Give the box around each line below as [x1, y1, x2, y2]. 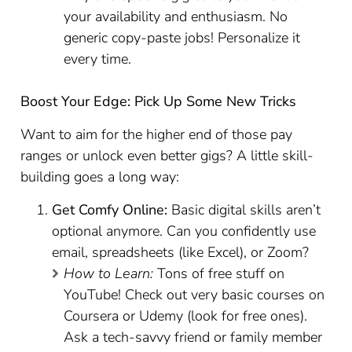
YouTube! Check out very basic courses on [64, 285, 325, 304]
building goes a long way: [20, 167, 180, 186]
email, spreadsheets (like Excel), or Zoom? [52, 243, 310, 262]
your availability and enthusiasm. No [64, 7, 288, 26]
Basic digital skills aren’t [167, 200, 321, 219]
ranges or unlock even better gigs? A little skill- [20, 146, 314, 165]
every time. [64, 49, 132, 68]
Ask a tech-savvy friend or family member [64, 328, 323, 346]
